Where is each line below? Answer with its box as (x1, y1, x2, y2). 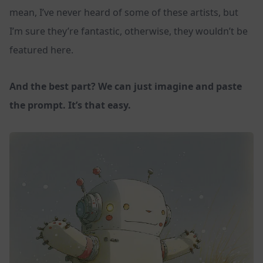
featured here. (9, 43, 73, 57)
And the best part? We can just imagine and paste (9, 80, 242, 93)
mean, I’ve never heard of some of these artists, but (9, 6, 238, 19)
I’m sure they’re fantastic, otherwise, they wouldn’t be (9, 25, 248, 38)
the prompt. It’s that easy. (9, 99, 131, 112)
